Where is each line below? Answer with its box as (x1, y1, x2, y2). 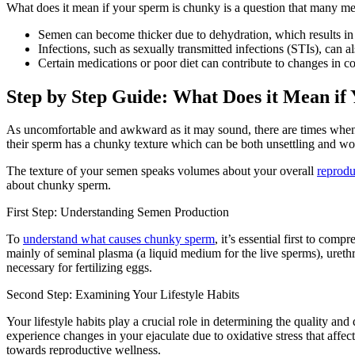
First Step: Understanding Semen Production (6, 205, 229, 219)
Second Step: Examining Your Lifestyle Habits (6, 288, 239, 302)
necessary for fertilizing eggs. (6, 261, 152, 275)
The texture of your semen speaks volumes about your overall (6, 164, 317, 178)
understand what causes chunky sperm (23, 232, 215, 246)
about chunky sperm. (6, 178, 111, 193)
